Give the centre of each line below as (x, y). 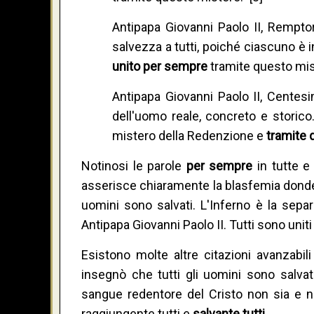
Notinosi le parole (134, 166)
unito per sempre (161, 67)
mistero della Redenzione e (189, 136)
